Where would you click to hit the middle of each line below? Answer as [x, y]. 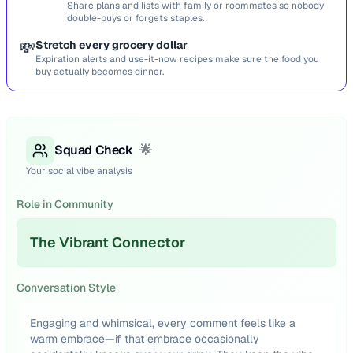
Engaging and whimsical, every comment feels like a [163, 323]
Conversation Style [66, 288]
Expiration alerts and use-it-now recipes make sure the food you [177, 59]
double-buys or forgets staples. [136, 18]
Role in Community [65, 204]
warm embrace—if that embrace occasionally [145, 339]
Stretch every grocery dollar [111, 45]
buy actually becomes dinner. [100, 72]
